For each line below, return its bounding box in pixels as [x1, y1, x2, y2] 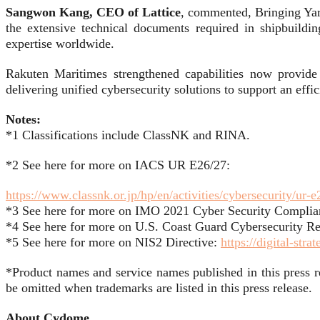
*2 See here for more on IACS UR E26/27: [6, 158, 230, 173]
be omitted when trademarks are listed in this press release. [6, 281, 312, 296]
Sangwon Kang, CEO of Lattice [6, 5, 181, 20]
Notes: [6, 112, 41, 127]
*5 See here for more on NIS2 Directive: [6, 235, 217, 250]
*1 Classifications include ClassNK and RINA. [6, 128, 250, 143]
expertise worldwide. [6, 36, 114, 51]
